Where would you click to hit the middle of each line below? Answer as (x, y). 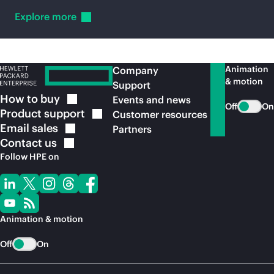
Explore (33, 17)
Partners (132, 129)
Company (135, 70)
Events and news (152, 100)
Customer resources (160, 114)
